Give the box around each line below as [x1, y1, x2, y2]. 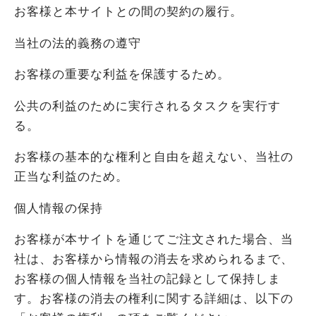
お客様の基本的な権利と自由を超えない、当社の [14, 149, 293, 166]
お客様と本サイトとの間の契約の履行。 [14, 4, 243, 20]
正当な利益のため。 [14, 169, 128, 186]
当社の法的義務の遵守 [14, 35, 141, 51]
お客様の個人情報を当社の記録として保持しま [14, 271, 281, 288]
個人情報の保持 [14, 200, 103, 217]
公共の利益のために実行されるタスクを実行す [14, 97, 281, 114]
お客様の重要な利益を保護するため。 [14, 66, 230, 83]
